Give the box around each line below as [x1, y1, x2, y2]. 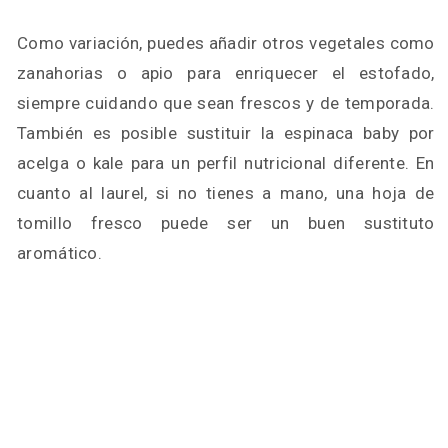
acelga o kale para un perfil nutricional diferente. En [17, 153, 435, 173]
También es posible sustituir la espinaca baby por [17, 123, 435, 143]
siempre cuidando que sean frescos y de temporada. [17, 93, 435, 113]
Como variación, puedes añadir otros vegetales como [17, 33, 435, 53]
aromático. [17, 243, 103, 263]
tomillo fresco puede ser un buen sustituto [17, 213, 435, 233]
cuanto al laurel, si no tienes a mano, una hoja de [17, 183, 435, 203]
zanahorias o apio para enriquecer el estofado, [17, 63, 435, 83]
